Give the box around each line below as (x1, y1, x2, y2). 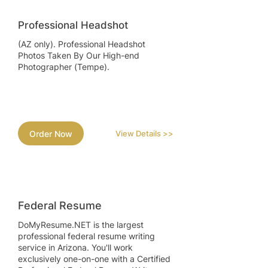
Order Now (29, 128, 72, 139)
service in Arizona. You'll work (18, 242, 133, 253)
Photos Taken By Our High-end (18, 50, 139, 61)
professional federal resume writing (18, 231, 155, 242)
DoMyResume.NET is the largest (18, 220, 144, 230)
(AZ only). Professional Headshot (18, 39, 145, 50)
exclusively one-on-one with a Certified (18, 254, 170, 264)
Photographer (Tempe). (18, 62, 109, 72)
